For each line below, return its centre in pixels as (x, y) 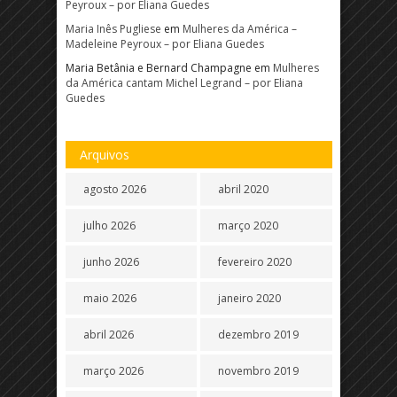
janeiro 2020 (250, 298)
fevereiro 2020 (255, 262)
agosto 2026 (115, 189)
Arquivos (105, 155)
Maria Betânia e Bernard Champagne (159, 68)
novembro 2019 (259, 371)
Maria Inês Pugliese (113, 29)
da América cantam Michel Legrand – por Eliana (184, 83)
